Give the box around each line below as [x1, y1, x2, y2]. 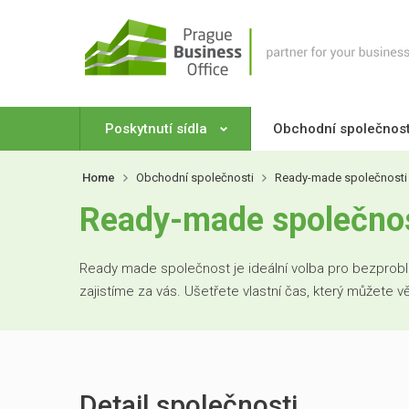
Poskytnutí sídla [104, 121, 211, 137]
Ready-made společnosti [275, 171, 407, 184]
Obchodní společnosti [136, 171, 254, 184]
